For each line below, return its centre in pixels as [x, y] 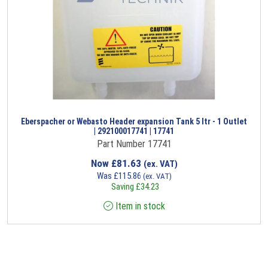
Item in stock [139, 206]
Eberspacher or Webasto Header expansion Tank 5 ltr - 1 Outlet [134, 121]
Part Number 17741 [134, 144]
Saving [122, 186]
